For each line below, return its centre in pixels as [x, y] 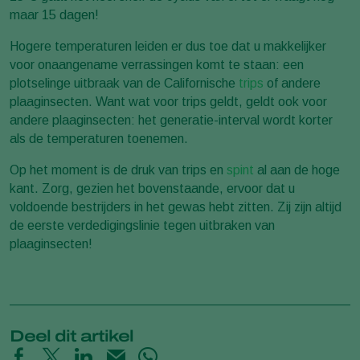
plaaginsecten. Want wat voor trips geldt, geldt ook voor [168, 102]
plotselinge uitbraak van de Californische [124, 83]
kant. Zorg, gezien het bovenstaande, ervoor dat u [152, 188]
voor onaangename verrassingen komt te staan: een [157, 65]
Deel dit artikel [72, 336]
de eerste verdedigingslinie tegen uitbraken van [142, 225]
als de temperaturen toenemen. [99, 139]
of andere [292, 83]
